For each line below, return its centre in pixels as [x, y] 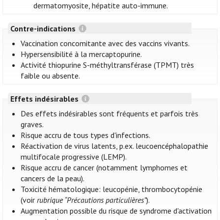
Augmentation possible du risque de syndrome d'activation [116, 211]
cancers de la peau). [53, 179]
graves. [32, 124]
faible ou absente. [51, 76]
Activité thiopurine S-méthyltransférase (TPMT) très [108, 65]
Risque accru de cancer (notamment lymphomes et [104, 168]
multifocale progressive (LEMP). [74, 157]
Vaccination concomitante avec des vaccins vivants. [105, 43]
